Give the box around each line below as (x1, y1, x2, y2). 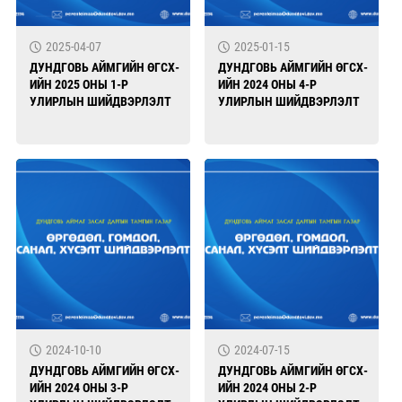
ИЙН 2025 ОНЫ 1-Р (30, 77, 128, 92)
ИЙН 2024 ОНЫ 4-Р (218, 77, 317, 92)
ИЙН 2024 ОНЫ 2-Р (218, 380, 317, 395)
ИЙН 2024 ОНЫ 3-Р (30, 380, 128, 395)
